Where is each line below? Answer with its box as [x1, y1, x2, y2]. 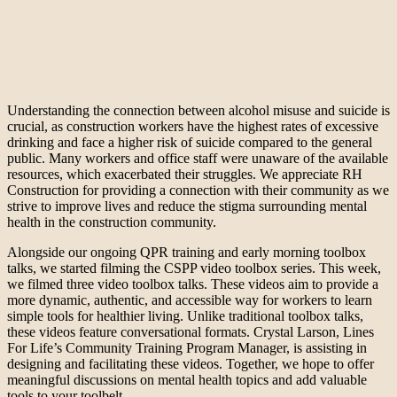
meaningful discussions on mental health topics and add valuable [7, 371, 367, 387]
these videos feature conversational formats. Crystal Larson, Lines [7, 323, 374, 339]
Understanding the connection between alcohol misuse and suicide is [7, 102, 390, 118]
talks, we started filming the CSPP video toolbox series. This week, [7, 260, 381, 276]
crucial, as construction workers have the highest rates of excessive [7, 118, 378, 134]
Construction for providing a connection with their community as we [7, 182, 389, 198]
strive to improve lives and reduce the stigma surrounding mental [7, 198, 367, 214]
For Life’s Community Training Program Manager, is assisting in [7, 339, 367, 355]
